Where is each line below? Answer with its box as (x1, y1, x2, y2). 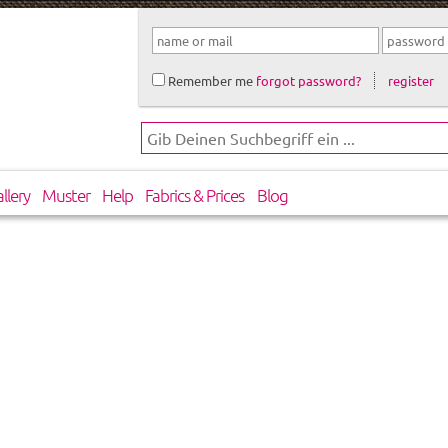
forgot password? (255, 71, 361, 89)
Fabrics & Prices (145, 184, 245, 207)
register (388, 71, 435, 89)
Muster (42, 184, 91, 207)
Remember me (164, 71, 253, 89)
